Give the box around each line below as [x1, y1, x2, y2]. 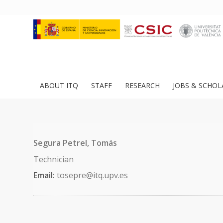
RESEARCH [125, 81, 160, 90]
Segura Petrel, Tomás [33, 137, 117, 149]
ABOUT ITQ [40, 81, 78, 90]
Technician [33, 153, 74, 165]
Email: [33, 170, 57, 181]
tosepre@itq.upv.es [57, 170, 128, 181]
